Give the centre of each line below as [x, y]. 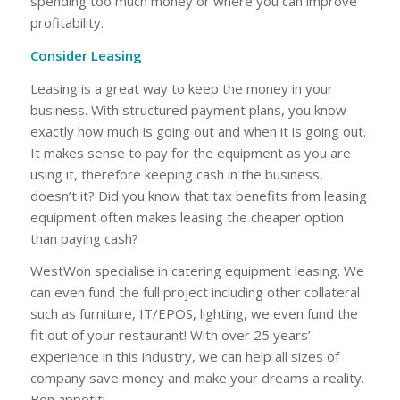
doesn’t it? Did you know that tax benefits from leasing [198, 195]
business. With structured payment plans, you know [188, 109]
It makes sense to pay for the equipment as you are [190, 152]
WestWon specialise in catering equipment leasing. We [197, 271]
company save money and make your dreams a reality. [197, 378]
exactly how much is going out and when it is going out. [198, 131]
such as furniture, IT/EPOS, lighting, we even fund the [194, 314]
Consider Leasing [86, 55]
